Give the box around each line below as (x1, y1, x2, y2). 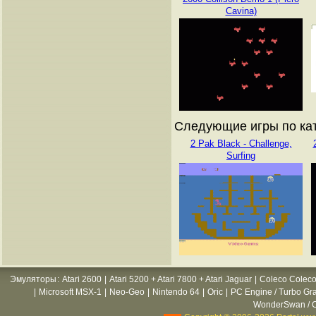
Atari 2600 (62, 274, 102, 284)
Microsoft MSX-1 (39, 287, 102, 297)
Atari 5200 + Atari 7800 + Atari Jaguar (109, 274, 252, 284)
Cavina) (225, 6, 257, 16)
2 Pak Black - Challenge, (190, 138, 292, 149)
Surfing (226, 150, 255, 161)
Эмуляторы (10, 274, 56, 284)
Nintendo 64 (152, 287, 200, 297)
